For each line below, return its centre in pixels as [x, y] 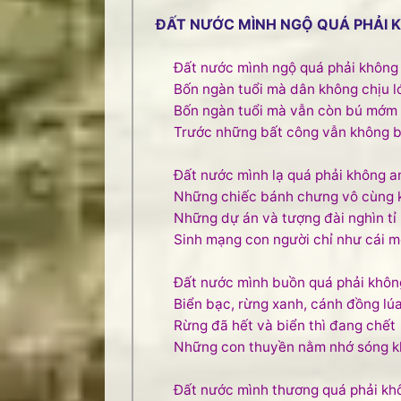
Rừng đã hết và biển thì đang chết [285, 325]
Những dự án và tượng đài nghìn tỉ [285, 218]
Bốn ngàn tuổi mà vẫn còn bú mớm [286, 111]
